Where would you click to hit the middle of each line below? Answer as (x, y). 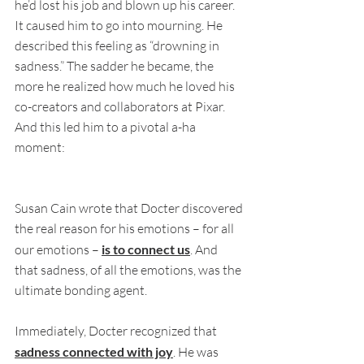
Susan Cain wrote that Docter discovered (130, 208)
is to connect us (146, 249)
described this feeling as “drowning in (118, 46)
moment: (40, 147)
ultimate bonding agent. (82, 290)
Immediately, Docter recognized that (117, 331)
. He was (197, 352)
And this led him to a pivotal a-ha (106, 127)
